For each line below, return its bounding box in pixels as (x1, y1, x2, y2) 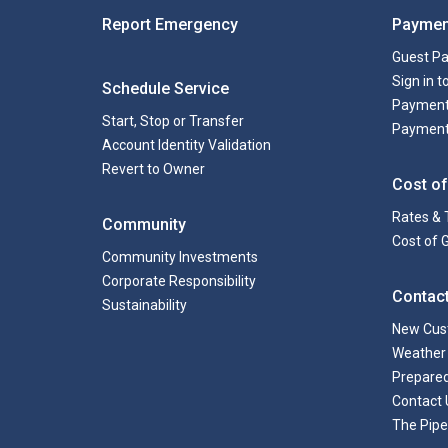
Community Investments (102, 249, 258, 265)
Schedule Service (102, 79, 229, 98)
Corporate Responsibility (102, 273, 256, 289)
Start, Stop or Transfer (102, 113, 244, 129)
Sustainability (102, 297, 187, 313)
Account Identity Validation (102, 137, 271, 153)
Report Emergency (102, 15, 238, 34)
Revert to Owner (102, 161, 205, 177)
